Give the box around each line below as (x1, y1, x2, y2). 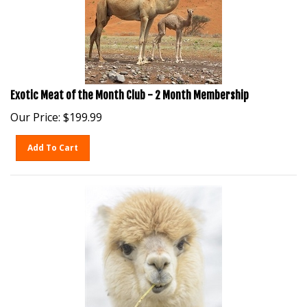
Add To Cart (27, 135, 79, 147)
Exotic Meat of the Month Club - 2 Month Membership (10, 82, 249, 95)
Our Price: (10, 103, 60, 118)
